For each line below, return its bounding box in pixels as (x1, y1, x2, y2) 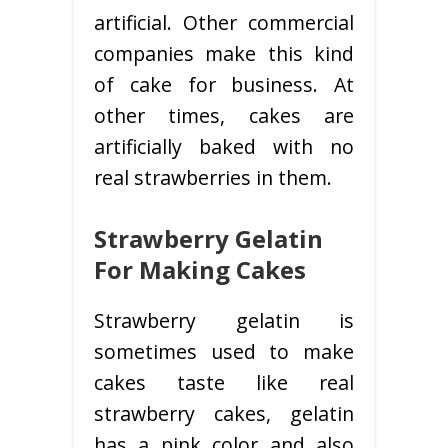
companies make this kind (94, 40, 354, 68)
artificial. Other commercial (94, 9, 354, 37)
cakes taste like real (94, 369, 354, 397)
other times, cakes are (94, 102, 354, 130)
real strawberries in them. (94, 164, 332, 192)
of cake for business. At (94, 71, 354, 99)
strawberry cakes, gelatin (94, 400, 354, 428)
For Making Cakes (94, 253, 306, 287)
